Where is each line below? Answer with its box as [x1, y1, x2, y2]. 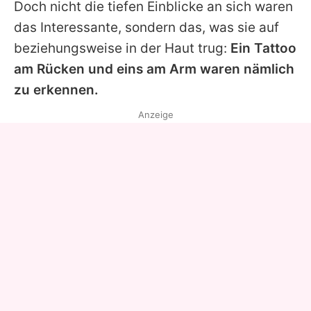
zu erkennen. [14, 81, 99, 98]
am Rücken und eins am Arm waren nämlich [14, 60, 294, 77]
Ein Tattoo [230, 40, 296, 56]
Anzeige [137, 108, 174, 120]
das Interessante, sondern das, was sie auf [14, 19, 279, 35]
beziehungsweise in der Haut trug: [14, 40, 230, 56]
